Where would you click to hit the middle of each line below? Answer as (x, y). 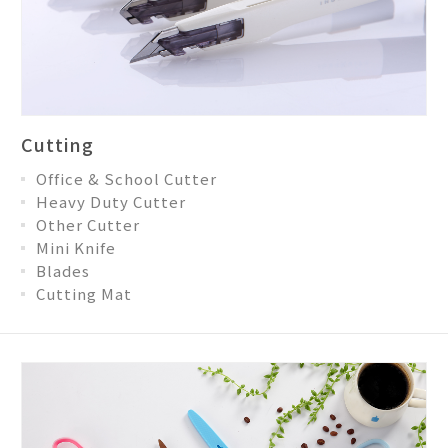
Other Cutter (88, 224)
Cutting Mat (84, 293)
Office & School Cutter (126, 178)
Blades (63, 270)
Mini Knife (76, 247)
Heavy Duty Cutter (111, 201)
